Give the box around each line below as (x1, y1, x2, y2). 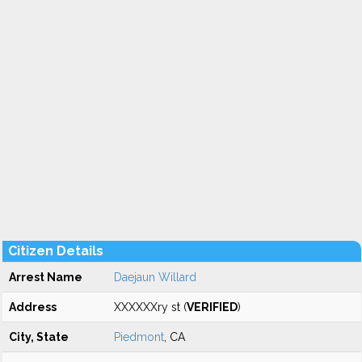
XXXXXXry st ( (114, 301, 187, 314)
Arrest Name (9, 271, 82, 284)
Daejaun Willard (114, 271, 196, 284)
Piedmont (114, 330, 164, 343)
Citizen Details (8, 243, 103, 259)
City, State (9, 330, 69, 343)
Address (9, 301, 57, 314)
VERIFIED (187, 301, 238, 314)
